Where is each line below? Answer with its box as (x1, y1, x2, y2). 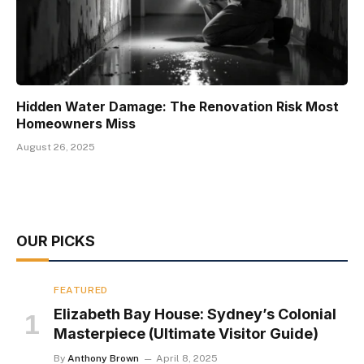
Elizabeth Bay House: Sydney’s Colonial (54, 305, 336, 323)
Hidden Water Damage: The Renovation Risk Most (16, 97, 339, 115)
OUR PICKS (16, 232, 95, 249)
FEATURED (54, 284, 108, 296)
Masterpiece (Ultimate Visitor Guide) (54, 324, 318, 342)
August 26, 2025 (16, 141, 95, 153)
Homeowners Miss (16, 115, 136, 132)
